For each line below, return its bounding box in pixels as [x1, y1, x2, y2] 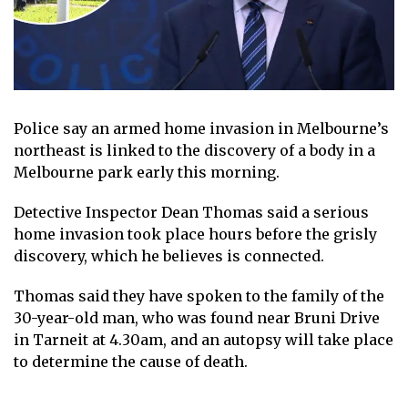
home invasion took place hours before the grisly [14, 224, 377, 243]
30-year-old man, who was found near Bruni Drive [14, 308, 380, 327]
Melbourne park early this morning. [14, 162, 280, 181]
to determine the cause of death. [14, 352, 248, 371]
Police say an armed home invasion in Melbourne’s [14, 118, 389, 138]
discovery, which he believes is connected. [14, 246, 324, 265]
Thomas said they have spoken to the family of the [14, 286, 384, 305]
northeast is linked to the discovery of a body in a [14, 140, 375, 159]
